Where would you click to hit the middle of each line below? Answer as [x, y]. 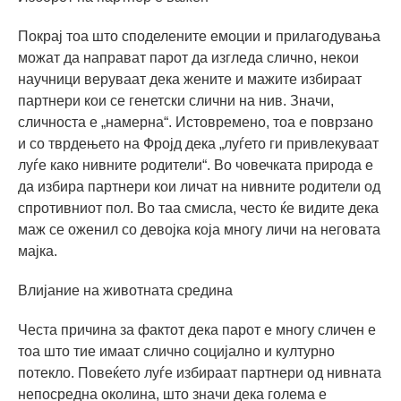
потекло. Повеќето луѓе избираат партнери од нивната [200, 372]
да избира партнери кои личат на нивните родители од [199, 186]
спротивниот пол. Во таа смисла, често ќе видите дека [198, 208]
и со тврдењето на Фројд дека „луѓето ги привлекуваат [198, 143]
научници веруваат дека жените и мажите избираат [190, 79]
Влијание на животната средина [125, 290]
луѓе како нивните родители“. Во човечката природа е [196, 165]
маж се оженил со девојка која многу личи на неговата [199, 229]
